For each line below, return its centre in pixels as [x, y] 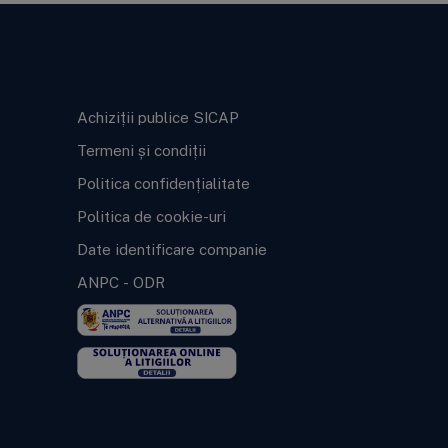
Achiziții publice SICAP [157, 117]
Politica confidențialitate [163, 183]
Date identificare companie [171, 249]
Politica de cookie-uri [151, 216]
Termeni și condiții [141, 150]
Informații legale [143, 79]
